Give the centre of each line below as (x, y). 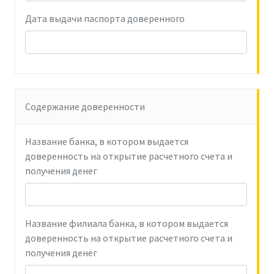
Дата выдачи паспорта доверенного (105, 18)
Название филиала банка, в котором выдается (127, 223)
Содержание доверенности (85, 106)
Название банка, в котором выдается (107, 141)
